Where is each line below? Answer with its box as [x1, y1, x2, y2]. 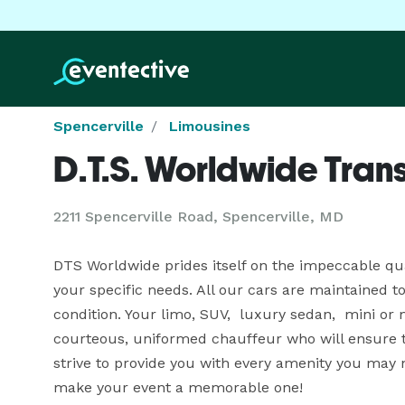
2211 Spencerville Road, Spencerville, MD [53, 208, 344, 225]
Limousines [169, 118, 250, 135]
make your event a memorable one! [53, 379, 303, 396]
